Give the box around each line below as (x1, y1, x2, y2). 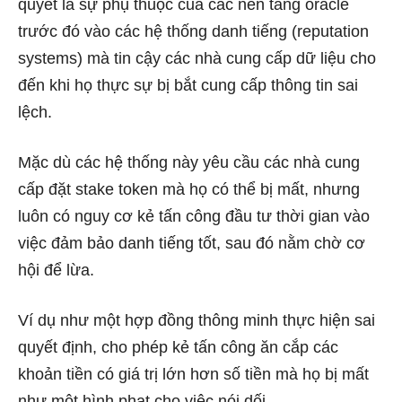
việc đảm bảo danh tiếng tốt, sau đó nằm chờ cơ (18, 233, 365, 252)
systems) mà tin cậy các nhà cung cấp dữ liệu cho (18, 48, 376, 67)
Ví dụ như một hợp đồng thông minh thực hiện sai (18, 310, 375, 329)
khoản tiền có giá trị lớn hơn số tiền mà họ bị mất (18, 364, 369, 383)
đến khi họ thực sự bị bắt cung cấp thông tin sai (18, 75, 358, 94)
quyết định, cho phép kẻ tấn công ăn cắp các (18, 337, 338, 356)
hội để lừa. (18, 260, 94, 279)
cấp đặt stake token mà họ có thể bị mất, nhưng (18, 179, 360, 198)
